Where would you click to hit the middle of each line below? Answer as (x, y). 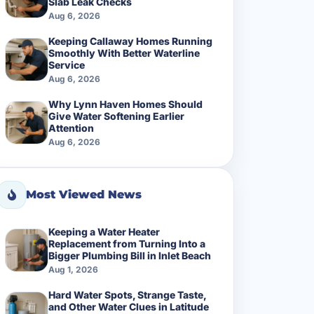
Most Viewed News (84, 195)
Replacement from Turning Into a (127, 243)
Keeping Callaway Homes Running (130, 41)
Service (67, 64)
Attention (71, 128)
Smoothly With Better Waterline (124, 53)
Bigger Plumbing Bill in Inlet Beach (130, 255)
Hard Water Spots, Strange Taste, (127, 294)
